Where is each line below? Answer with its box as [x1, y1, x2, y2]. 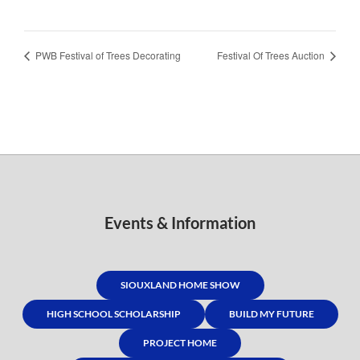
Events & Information [104, 212, 256, 232]
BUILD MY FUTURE [228, 307, 314, 320]
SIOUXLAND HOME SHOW [120, 278, 240, 291]
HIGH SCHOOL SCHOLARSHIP [46, 307, 181, 320]
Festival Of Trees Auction [217, 47, 327, 62]
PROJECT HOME [143, 336, 217, 349]
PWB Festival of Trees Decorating [33, 47, 181, 62]
